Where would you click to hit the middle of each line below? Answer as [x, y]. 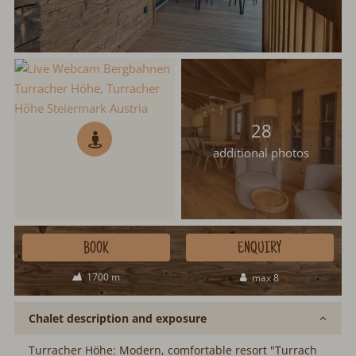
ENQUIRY [260, 250]
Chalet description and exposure [117, 319]
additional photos [261, 152]
